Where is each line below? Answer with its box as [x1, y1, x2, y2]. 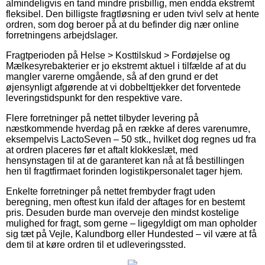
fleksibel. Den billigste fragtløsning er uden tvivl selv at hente [6, 8, 259, 19]
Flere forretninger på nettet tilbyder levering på [6, 112, 199, 123]
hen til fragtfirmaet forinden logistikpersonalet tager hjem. [6, 166, 243, 176]
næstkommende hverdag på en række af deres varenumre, [6, 123, 250, 134]
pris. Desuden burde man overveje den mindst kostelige [6, 207, 239, 218]
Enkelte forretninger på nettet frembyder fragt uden [6, 186, 215, 196]
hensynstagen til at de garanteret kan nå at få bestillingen [6, 155, 244, 166]
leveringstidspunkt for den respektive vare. [6, 92, 182, 103]
